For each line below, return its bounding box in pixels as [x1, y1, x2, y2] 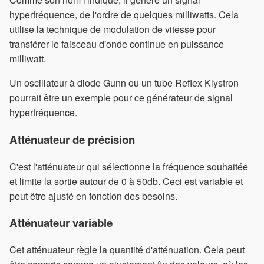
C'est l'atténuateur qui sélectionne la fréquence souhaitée [9, 159, 248, 173]
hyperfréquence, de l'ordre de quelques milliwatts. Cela [9, 8, 239, 22]
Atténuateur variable [9, 214, 113, 231]
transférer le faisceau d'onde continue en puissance [9, 37, 224, 51]
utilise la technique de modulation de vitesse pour [9, 22, 216, 37]
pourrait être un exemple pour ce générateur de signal [9, 91, 233, 105]
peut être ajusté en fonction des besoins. [9, 189, 177, 203]
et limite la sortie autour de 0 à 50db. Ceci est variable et [9, 174, 243, 188]
